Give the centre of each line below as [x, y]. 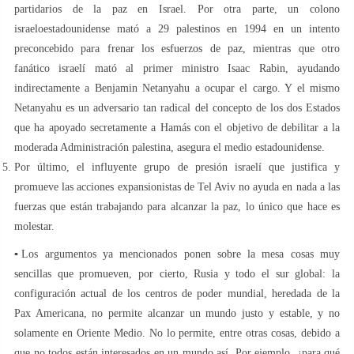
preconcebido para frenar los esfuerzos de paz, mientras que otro [177, 48]
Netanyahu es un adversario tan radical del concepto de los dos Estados [177, 107]
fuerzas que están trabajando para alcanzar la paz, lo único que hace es [177, 206]
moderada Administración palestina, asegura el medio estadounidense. [169, 147]
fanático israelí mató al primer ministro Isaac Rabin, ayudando [177, 68]
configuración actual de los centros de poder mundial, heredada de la [177, 293]
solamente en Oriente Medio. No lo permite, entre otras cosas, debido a [177, 333]
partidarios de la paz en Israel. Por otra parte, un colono [177, 9]
